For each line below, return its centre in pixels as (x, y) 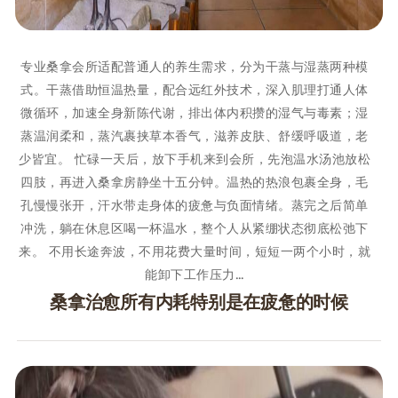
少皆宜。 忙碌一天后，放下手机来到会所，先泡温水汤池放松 (195, 159)
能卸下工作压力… (195, 274)
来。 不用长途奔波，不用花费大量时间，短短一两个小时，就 (195, 251)
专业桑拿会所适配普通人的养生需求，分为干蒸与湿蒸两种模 (195, 66)
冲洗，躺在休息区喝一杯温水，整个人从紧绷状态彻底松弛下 (195, 228)
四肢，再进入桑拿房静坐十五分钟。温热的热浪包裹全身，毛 (195, 182)
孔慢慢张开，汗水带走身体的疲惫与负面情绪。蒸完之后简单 (195, 205)
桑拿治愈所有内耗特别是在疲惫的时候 (199, 302)
